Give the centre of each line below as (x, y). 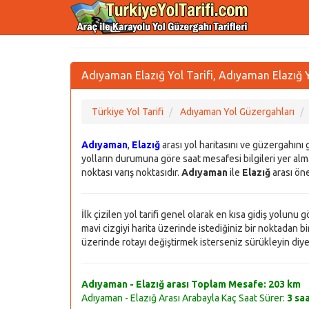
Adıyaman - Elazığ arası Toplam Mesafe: (175, 284)
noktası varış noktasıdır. (131, 172)
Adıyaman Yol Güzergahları (237, 112)
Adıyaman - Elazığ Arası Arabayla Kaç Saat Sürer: (184, 298)
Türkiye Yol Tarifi (128, 112)
